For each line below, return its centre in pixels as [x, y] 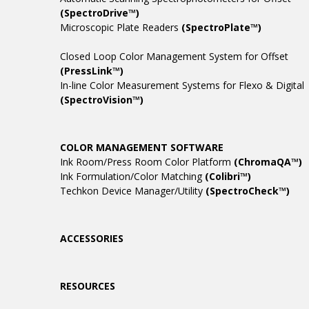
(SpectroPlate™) [221, 28]
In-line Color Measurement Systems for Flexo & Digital [182, 86]
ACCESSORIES [92, 239]
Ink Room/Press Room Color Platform [147, 162]
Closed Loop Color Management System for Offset [174, 57]
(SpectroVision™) [102, 100]
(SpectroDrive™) [100, 13]
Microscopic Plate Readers [121, 28]
